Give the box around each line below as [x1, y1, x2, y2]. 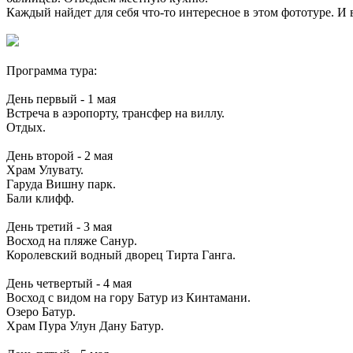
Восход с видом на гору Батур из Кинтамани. [6, 291, 251, 305]
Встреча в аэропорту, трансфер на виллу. [6, 106, 225, 121]
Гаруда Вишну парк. [6, 177, 116, 191]
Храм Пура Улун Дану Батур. [6, 319, 164, 333]
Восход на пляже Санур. [6, 234, 137, 248]
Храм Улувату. [6, 163, 84, 177]
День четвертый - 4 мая [6, 277, 132, 291]
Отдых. [6, 121, 46, 135]
